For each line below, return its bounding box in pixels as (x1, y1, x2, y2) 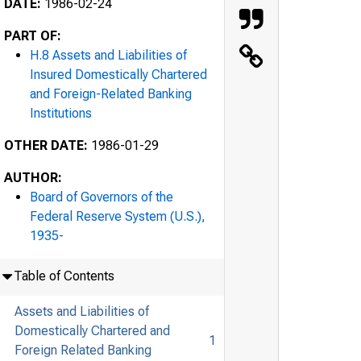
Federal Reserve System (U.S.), (30, 208, 205, 224)
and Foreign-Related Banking (30, 85, 192, 102)
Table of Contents (13, 268, 114, 284)
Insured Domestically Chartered (30, 66, 207, 82)
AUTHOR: (4, 169, 62, 185)
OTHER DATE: (4, 137, 88, 153)
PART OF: (4, 27, 61, 44)
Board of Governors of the (30, 189, 173, 205)
